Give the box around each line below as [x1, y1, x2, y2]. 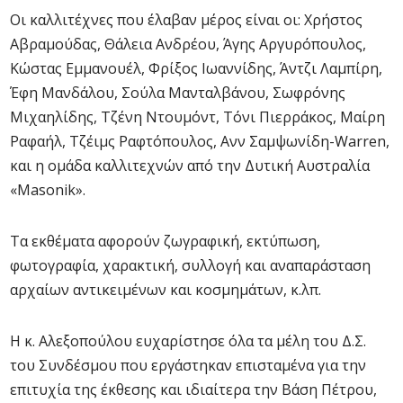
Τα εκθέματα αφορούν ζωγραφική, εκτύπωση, [10, 231, 320, 251]
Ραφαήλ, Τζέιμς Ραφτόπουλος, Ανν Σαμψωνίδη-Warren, [10, 131, 390, 151]
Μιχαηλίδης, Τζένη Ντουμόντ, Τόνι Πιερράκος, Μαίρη [10, 107, 385, 127]
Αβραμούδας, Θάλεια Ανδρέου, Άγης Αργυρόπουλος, [10, 34, 366, 54]
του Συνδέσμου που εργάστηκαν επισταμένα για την [10, 355, 366, 375]
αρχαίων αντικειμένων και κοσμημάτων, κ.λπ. [10, 280, 321, 300]
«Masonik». [10, 180, 85, 200]
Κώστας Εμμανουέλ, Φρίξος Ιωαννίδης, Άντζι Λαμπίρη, [10, 58, 382, 78]
